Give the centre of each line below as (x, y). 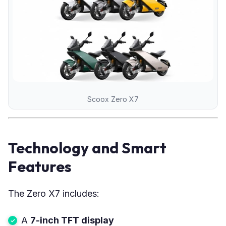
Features (40, 166)
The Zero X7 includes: (54, 193)
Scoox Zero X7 (113, 99)
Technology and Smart (87, 148)
